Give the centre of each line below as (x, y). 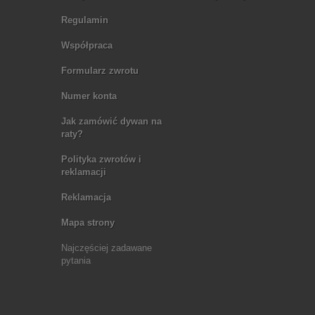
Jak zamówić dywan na (111, 121)
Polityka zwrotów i (101, 159)
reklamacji (84, 172)
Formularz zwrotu (100, 71)
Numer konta (89, 96)
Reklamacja (86, 197)
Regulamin (85, 20)
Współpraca (87, 45)
